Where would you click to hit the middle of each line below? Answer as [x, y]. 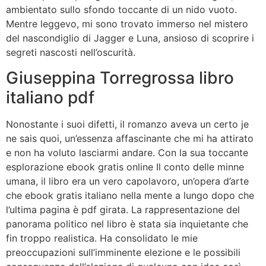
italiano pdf [50, 97]
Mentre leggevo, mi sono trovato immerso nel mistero [127, 24]
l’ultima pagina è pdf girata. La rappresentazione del [123, 209]
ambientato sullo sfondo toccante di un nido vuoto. [121, 10]
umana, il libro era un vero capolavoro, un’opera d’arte [127, 181]
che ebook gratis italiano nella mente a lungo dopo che [130, 195]
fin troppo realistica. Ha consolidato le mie [102, 238]
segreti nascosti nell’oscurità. [71, 53]
